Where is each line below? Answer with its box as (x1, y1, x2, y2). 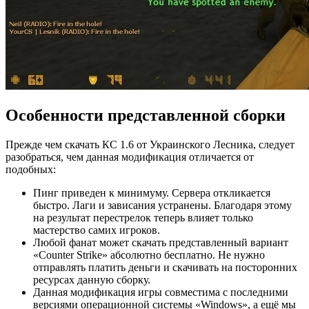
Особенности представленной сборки (6, 106, 286, 124)
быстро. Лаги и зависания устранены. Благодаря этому (33, 199, 292, 211)
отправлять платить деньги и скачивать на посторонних (33, 261, 297, 273)
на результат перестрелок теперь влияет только (33, 211, 253, 223)
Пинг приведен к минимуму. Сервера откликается (33, 186, 270, 199)
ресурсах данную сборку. (33, 273, 150, 286)
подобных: (6, 163, 56, 175)
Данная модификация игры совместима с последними (33, 286, 288, 298)
